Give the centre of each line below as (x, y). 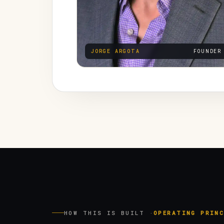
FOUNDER (208, 51)
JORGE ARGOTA (115, 51)
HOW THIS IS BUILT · (109, 213)
